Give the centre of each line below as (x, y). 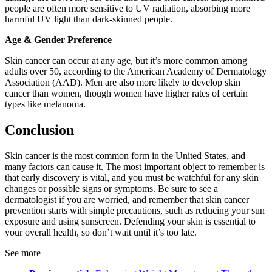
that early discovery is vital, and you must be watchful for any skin (132, 177)
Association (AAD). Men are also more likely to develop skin (123, 83)
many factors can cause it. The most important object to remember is (135, 166)
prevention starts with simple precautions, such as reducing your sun (135, 210)
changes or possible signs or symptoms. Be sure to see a (111, 188)
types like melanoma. (45, 104)
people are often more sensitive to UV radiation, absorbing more (127, 8)
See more (23, 253)
